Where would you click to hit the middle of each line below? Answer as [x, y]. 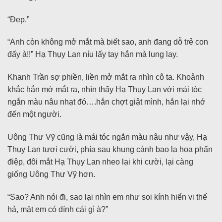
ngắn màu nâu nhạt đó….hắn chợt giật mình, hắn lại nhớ [107, 102]
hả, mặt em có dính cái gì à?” [58, 209]
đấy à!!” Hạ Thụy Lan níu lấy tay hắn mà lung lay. [93, 55]
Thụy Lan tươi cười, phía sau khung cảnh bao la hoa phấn [110, 150]
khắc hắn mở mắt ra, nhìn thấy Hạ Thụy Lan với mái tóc [105, 90]
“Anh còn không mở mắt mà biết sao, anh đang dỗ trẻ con [108, 42]
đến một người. [34, 114]
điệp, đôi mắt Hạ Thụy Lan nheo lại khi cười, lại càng [100, 162]
